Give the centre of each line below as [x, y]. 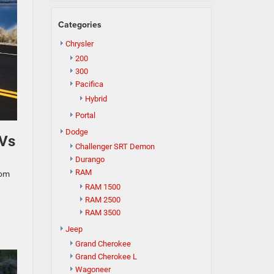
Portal [85, 115]
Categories [80, 24]
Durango [90, 159]
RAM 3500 [102, 213]
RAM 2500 [102, 200]
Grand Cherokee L [106, 257]
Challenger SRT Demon [115, 146]
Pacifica [89, 84]
